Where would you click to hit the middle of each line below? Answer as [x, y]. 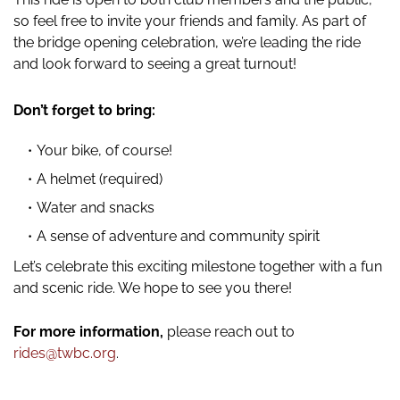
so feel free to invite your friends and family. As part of [190, 21]
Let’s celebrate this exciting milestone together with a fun [198, 267]
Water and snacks [96, 208]
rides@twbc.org [65, 354]
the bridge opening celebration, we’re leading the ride [187, 43]
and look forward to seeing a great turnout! [155, 64]
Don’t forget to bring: [84, 111]
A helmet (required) [100, 179]
